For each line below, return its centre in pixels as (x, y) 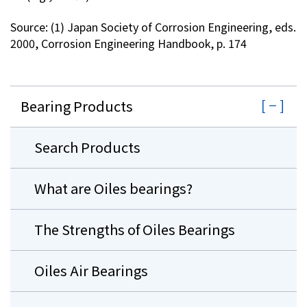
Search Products (87, 147)
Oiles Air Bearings (91, 271)
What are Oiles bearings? (113, 188)
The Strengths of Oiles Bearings (135, 230)
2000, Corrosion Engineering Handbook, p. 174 (128, 43)
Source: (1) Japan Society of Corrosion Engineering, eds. (153, 26)
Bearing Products (77, 106)
